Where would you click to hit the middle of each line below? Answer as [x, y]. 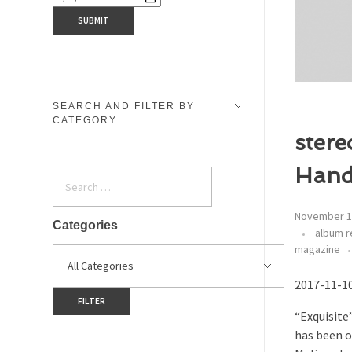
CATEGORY [85, 120]
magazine [317, 249]
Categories [85, 225]
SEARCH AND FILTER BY [124, 106]
